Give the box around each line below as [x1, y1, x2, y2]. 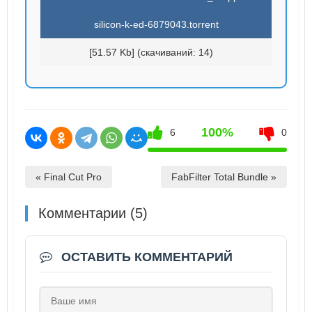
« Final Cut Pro [36, 171, 102, 182]
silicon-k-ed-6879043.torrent [93, 18, 219, 30]
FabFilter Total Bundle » [171, 171, 276, 182]
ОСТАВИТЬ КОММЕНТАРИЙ [58, 249, 233, 264]
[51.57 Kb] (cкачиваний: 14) [88, 46, 213, 58]
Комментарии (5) [38, 205, 148, 221]
